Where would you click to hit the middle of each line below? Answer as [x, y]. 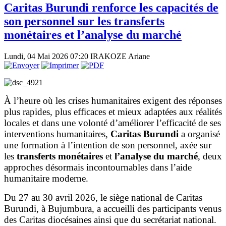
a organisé [199, 134]
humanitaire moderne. [46, 178]
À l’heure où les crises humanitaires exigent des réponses [113, 100]
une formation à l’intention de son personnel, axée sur [108, 145]
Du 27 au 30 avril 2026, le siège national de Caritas [103, 197]
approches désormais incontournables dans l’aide [98, 167]
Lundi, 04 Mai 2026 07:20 [47, 56]
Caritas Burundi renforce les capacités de [111, 8]
